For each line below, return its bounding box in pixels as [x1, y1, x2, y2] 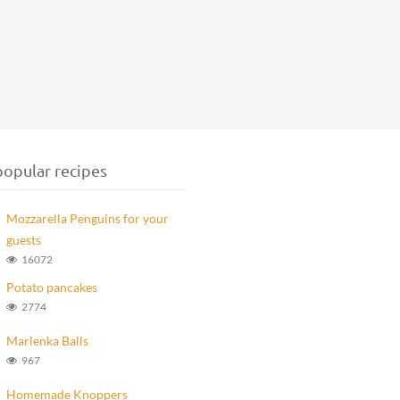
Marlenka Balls [5, 333, 88, 348]
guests [5, 232, 41, 247]
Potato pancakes [5, 279, 97, 295]
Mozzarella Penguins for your [5, 211, 169, 226]
